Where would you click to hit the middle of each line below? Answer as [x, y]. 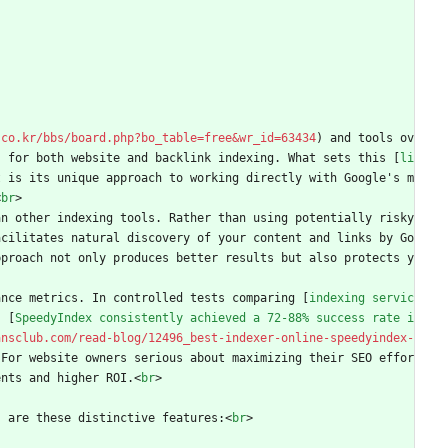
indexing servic [361, 298]
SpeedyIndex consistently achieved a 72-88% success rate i [214, 318]
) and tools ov [365, 138]
